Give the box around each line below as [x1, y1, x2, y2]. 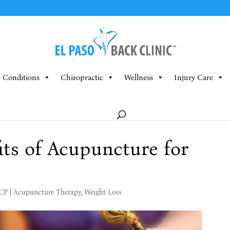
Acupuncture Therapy [13, 188, 81, 197]
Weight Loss [84, 188, 122, 197]
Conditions [2, 73, 40, 82]
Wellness [124, 73, 153, 82]
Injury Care [174, 73, 213, 82]
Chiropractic [60, 73, 103, 82]
